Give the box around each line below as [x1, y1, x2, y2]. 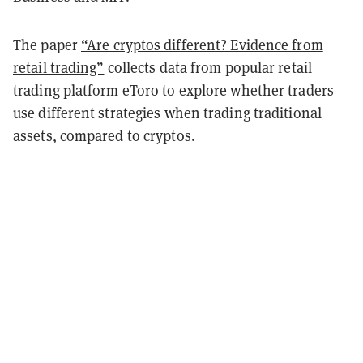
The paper [13, 35, 81, 54]
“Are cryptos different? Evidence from [81, 35, 323, 54]
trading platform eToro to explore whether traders [13, 80, 334, 100]
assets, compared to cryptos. [13, 126, 195, 145]
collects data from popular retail [104, 58, 312, 77]
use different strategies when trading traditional [13, 103, 322, 122]
